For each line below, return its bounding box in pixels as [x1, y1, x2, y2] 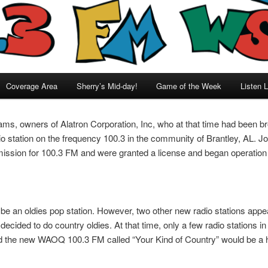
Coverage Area [6, 80, 58, 92]
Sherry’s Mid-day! [76, 80, 138, 92]
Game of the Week [156, 80, 222, 92]
